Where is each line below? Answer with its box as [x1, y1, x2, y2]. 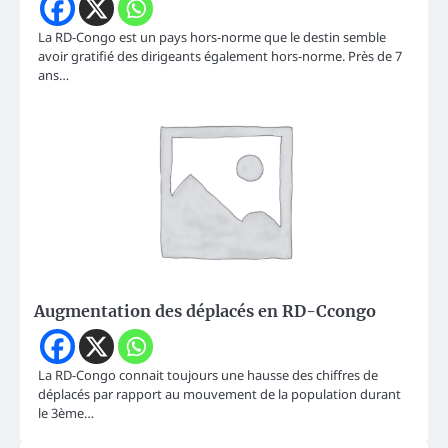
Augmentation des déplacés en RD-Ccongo [34, 301, 376, 322]
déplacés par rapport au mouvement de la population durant [38, 385, 401, 404]
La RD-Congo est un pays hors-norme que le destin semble [38, 28, 386, 47]
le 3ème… [38, 404, 94, 423]
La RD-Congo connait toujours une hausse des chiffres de [38, 366, 378, 385]
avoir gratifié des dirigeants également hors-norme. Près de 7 [38, 47, 402, 66]
